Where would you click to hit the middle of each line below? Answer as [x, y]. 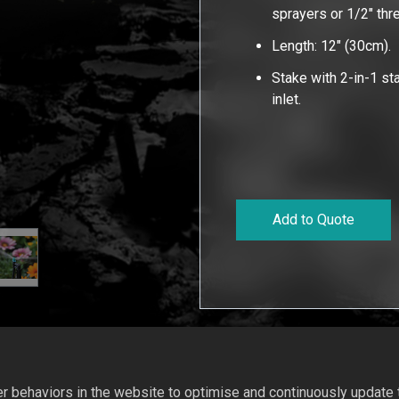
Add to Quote [314, 219]
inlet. [289, 99]
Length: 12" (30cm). [334, 45]
